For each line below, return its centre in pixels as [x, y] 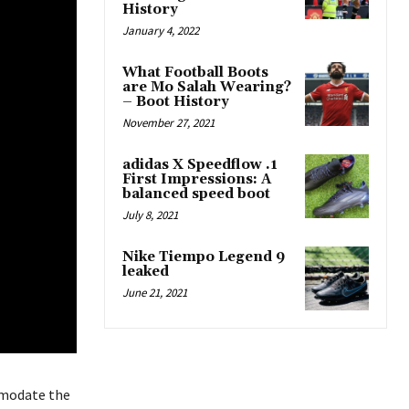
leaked [146, 272]
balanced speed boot [196, 194]
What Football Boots [195, 73]
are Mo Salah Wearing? [207, 87]
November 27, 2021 [168, 123]
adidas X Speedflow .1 [200, 165]
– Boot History [176, 102]
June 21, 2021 [155, 293]
